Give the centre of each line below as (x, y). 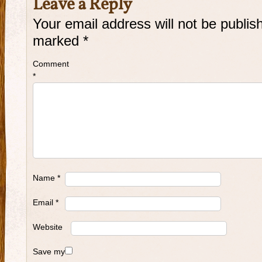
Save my (49, 251)
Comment (51, 64)
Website (48, 227)
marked (58, 41)
